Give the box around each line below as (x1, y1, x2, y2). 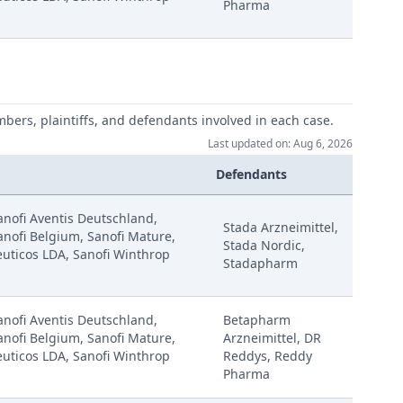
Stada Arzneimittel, (223, 219, 338, 236)
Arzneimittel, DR (223, 329, 321, 346)
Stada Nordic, (223, 237, 305, 254)
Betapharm (223, 311, 291, 328)
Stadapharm (223, 255, 298, 272)
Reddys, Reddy (223, 347, 312, 364)
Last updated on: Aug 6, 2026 (208, 136, 353, 151)
